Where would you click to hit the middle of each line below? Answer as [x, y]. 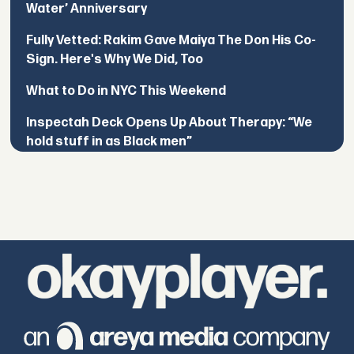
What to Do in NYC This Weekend [126, 92]
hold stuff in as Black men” [109, 142]
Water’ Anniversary [87, 9]
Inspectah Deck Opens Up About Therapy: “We [169, 123]
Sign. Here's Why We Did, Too [115, 60]
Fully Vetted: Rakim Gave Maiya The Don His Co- [171, 41]
